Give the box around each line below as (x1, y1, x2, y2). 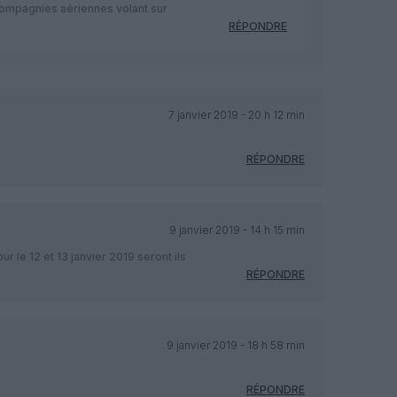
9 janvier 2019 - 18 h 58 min (166, 338, 305, 352)
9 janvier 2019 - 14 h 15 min (168, 222, 305, 237)
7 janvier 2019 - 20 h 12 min (167, 107, 305, 121)
